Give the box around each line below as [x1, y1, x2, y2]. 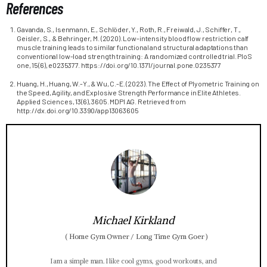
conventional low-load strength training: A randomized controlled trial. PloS [17, 51, 252, 60]
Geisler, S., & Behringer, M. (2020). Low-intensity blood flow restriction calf [17, 33, 249, 42]
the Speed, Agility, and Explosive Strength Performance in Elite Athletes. [17, 88, 241, 97]
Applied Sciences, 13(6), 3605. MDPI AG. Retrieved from [17, 97, 186, 105]
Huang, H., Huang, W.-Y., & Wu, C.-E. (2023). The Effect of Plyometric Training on [17, 79, 259, 88]
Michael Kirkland [92, 213, 175, 228]
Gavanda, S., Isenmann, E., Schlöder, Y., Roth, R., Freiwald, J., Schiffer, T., [17, 24, 241, 33]
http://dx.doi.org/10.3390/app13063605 [17, 105, 139, 114]
